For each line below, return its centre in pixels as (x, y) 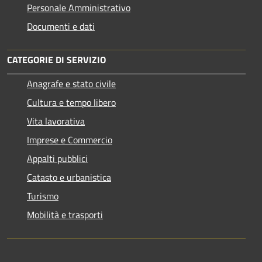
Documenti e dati (61, 26)
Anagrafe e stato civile (71, 83)
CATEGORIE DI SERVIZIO (56, 59)
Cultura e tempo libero (71, 102)
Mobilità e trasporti (65, 214)
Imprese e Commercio (70, 139)
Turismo (43, 196)
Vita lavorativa (56, 121)
